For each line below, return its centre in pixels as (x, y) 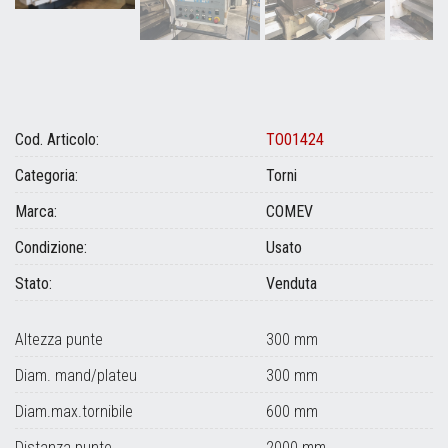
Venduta (291, 284)
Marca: (36, 212)
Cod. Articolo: (57, 140)
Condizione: (51, 248)
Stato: (33, 284)
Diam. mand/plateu (76, 376)
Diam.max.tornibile (74, 412)
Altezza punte (59, 340)
